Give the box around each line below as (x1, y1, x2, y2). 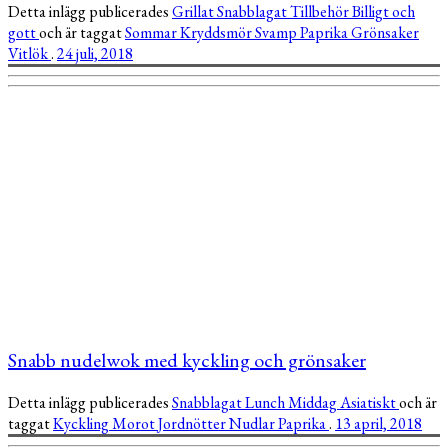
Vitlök (8, 43, 51, 64)
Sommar (125, 22, 180, 43)
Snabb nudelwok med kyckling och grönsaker (8, 346, 366, 373)
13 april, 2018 (335, 413, 422, 435)
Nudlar (229, 413, 278, 435)
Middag (288, 392, 340, 414)
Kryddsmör (180, 22, 255, 43)
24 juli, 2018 (57, 43, 133, 64)
